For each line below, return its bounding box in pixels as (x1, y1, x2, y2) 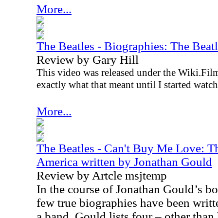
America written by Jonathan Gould (36, 155, 212, 168)
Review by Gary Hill (36, 53, 139, 66)
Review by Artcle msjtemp (36, 169, 167, 182)
